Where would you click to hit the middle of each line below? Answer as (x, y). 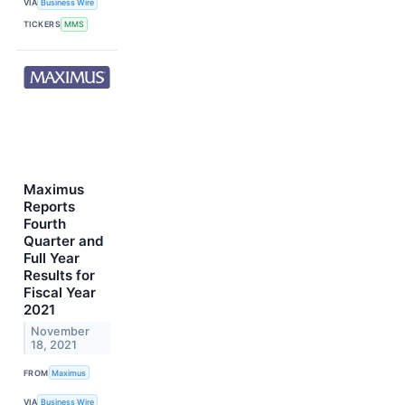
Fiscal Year (60, 292)
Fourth (45, 223)
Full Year (52, 258)
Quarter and (64, 240)
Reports (49, 206)
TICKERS (42, 24)
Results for (59, 275)
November (61, 331)
